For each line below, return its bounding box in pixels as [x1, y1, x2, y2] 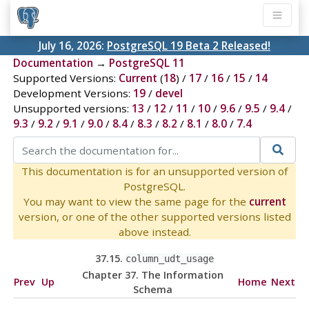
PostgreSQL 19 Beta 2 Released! [107, 39, 270, 53]
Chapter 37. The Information [82, 268, 224, 281]
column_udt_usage [125, 252, 214, 264]
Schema [133, 282, 173, 296]
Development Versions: [12, 86, 133, 101]
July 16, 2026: [39, 39, 107, 53]
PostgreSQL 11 [108, 56, 185, 70]
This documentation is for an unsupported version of [21, 163, 288, 178]
